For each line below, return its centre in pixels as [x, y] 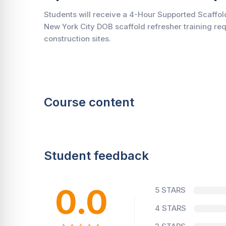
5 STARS [170, 190]
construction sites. [77, 39]
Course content [89, 102]
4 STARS [171, 208]
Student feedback [96, 156]
